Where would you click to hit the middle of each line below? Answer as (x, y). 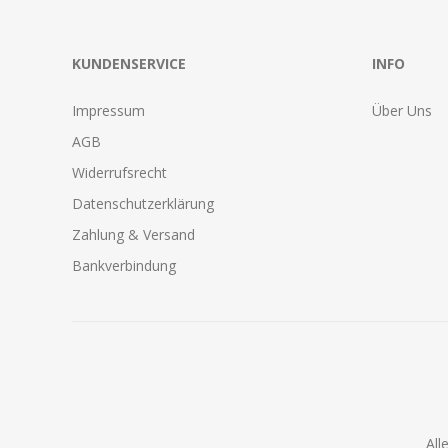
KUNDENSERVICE (129, 63)
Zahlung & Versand (133, 234)
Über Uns (402, 110)
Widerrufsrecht (119, 172)
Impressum (108, 110)
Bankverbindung (124, 265)
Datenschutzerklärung (143, 203)
